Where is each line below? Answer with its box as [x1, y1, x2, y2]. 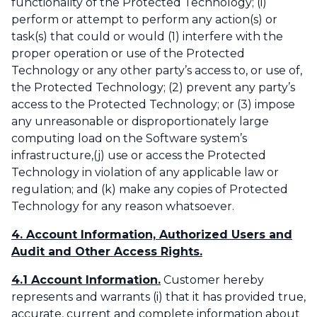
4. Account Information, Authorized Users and [11, 228, 292, 242]
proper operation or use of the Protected [11, 47, 245, 61]
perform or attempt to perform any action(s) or [11, 13, 277, 27]
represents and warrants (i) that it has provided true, [11, 290, 306, 304]
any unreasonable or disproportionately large [11, 115, 269, 129]
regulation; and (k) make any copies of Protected [11, 183, 288, 197]
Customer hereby [161, 273, 264, 287]
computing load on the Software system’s [11, 132, 247, 146]
